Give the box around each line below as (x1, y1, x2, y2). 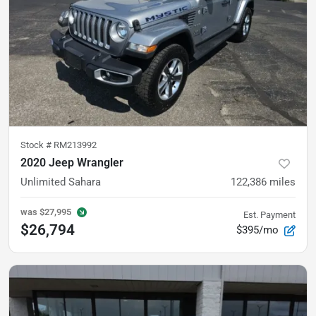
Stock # (20, 140, 54, 150)
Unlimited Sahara (20, 176, 101, 188)
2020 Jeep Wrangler (20, 156, 123, 169)
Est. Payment (243, 209, 296, 220)
